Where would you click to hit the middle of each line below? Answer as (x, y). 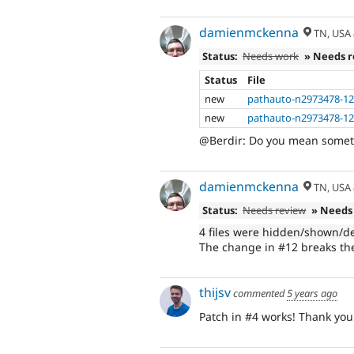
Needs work (271, 56)
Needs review (275, 211)
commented (259, 294)
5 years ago (312, 294)
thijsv (215, 293)
